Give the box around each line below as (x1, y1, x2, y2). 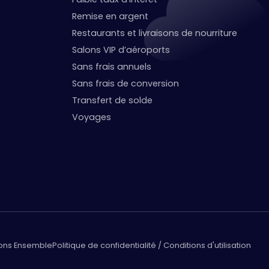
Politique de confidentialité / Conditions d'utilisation (52, 240, 251, 251)
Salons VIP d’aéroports (72, 43, 171, 56)
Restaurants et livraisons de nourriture (72, 26, 238, 39)
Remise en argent (72, 10, 149, 22)
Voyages (72, 110, 112, 123)
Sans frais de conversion (72, 77, 180, 89)
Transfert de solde (72, 94, 153, 106)
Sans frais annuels (72, 60, 152, 73)
